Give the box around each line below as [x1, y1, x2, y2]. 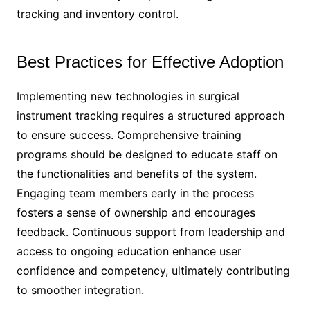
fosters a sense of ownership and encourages [16, 205, 255, 219]
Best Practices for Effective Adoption [16, 52, 284, 71]
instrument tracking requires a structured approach [16, 108, 284, 122]
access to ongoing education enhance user [16, 244, 241, 258]
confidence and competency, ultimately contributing [16, 263, 290, 277]
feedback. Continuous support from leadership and [16, 224, 285, 239]
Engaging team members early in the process [16, 185, 254, 200]
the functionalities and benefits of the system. [16, 166, 257, 181]
